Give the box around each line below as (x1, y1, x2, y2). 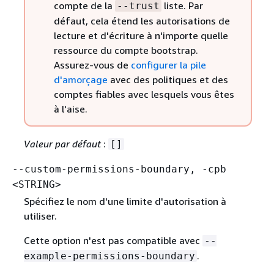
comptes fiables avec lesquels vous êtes (53, 88, 234, 101)
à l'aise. (53, 103, 87, 116)
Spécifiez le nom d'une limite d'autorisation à (23, 195, 226, 208)
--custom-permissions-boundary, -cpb (12, 163, 226, 176)
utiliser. (23, 210, 57, 223)
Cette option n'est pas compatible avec (23, 234, 202, 247)
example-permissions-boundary (23, 250, 195, 262)
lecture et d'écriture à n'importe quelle (53, 29, 228, 42)
